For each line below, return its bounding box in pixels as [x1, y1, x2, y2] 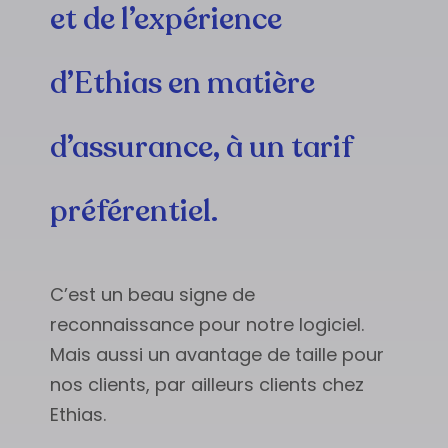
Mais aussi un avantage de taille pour [50, 342, 384, 368]
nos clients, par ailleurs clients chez [50, 372, 364, 398]
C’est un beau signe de [50, 282, 255, 308]
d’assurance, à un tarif [50, 127, 353, 169]
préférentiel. [50, 191, 218, 233]
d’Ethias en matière [50, 63, 315, 105]
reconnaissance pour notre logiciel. [50, 312, 364, 338]
